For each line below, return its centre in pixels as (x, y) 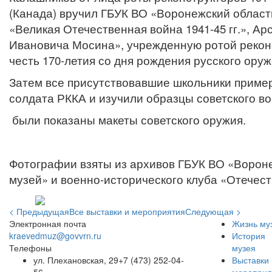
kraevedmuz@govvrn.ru (55, 236)
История (248, 236)
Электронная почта (48, 224)
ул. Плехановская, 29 (76, 260)
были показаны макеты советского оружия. (127, 120)
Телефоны (30, 248)
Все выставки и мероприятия (127, 212)
